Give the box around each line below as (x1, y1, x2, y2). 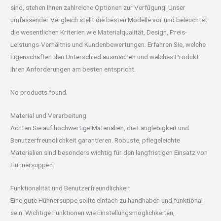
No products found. (10, 88, 68, 96)
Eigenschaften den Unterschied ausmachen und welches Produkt (10, 52, 199, 61)
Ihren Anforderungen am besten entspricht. (10, 65, 136, 73)
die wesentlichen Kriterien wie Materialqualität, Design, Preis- (10, 28, 187, 36)
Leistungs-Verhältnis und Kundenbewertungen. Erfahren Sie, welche (10, 40, 206, 48)
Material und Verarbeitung (10, 111, 87, 119)
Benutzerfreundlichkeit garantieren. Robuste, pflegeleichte (10, 136, 181, 144)
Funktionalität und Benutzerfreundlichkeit (10, 184, 131, 192)
